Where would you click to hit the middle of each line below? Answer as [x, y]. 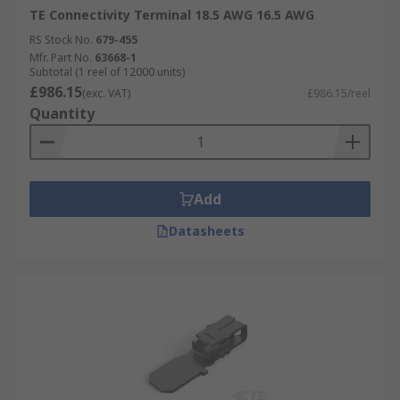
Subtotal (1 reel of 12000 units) [107, 72]
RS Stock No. [61, 40]
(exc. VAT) [106, 93]
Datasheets [206, 231]
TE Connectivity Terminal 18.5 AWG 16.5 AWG [172, 15]
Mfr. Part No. [61, 58]
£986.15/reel [339, 93]
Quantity [62, 113]
